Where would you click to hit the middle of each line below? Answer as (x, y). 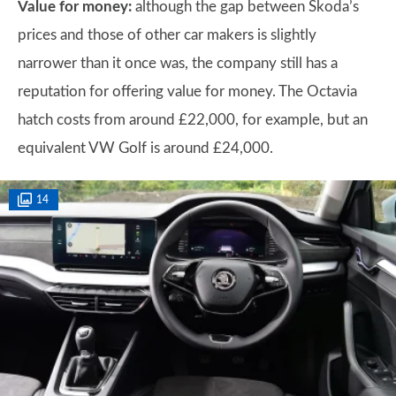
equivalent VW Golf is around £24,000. (145, 148)
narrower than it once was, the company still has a (178, 63)
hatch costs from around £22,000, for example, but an (193, 120)
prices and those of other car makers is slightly (167, 35)
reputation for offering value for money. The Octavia (187, 91)
